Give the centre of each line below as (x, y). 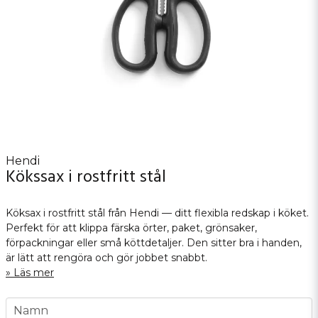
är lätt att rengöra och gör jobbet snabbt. (106, 258)
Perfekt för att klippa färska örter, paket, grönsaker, (131, 228)
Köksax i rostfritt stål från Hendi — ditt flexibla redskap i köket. (157, 213)
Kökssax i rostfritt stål (86, 179)
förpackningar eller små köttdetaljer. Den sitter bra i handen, (154, 243)
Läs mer (34, 273)
